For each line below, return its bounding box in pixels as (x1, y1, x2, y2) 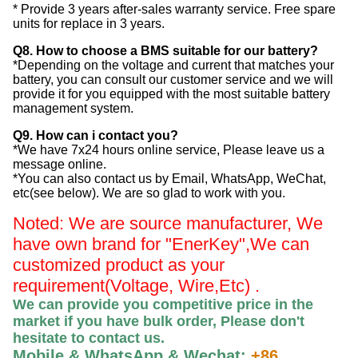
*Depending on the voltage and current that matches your (13, 58, 334, 73)
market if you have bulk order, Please (13, 313, 270, 330)
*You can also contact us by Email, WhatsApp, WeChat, (13, 172, 326, 186)
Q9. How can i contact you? (13, 129, 178, 143)
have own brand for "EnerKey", (13, 234, 250, 255)
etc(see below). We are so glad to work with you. (13, 186, 285, 201)
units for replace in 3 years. (13, 17, 165, 31)
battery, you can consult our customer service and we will (13, 73, 333, 87)
